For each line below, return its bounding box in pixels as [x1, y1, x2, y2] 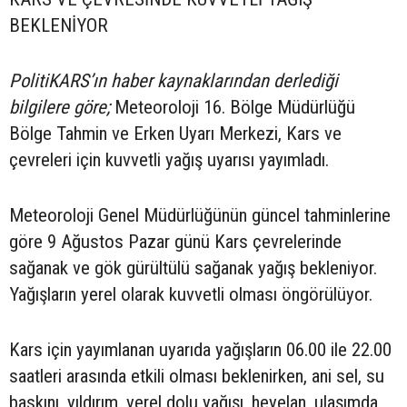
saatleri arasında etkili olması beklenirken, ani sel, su [9, 365, 384, 388]
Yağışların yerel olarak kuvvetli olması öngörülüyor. [9, 283, 372, 306]
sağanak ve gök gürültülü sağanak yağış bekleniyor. [9, 257, 377, 280]
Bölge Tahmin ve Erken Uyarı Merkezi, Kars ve [9, 123, 342, 145]
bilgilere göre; [9, 96, 110, 119]
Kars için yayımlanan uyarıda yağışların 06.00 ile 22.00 [9, 339, 392, 362]
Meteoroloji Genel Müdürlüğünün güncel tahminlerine [9, 204, 391, 227]
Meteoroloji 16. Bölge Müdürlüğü [110, 96, 355, 119]
